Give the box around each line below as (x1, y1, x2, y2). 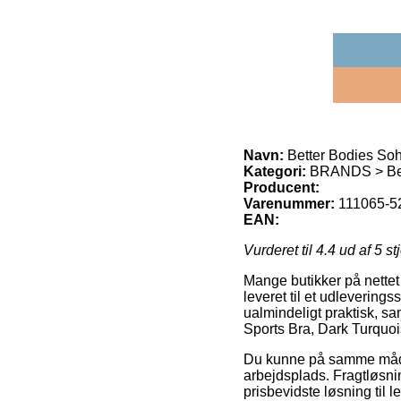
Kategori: (243, 163, 306, 179)
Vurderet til (243, 242, 316, 258)
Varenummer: (243, 195, 335, 211)
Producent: (243, 179, 320, 195)
